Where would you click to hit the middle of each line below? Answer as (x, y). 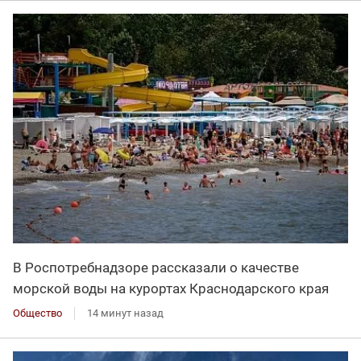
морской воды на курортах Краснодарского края (171, 289)
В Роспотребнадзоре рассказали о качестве (156, 268)
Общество (37, 313)
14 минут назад (125, 313)
